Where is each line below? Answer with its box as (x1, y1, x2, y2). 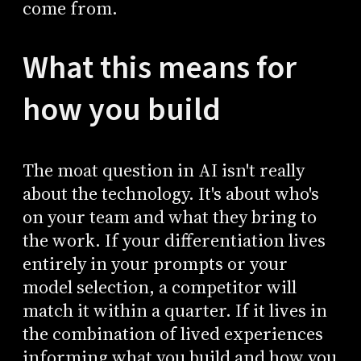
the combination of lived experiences (22, 321, 323, 346)
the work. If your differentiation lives (22, 227, 326, 253)
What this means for (22, 45, 297, 92)
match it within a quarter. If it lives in (22, 297, 327, 323)
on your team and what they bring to (22, 204, 317, 230)
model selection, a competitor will (22, 274, 297, 300)
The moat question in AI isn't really (22, 157, 305, 183)
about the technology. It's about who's (22, 180, 319, 206)
